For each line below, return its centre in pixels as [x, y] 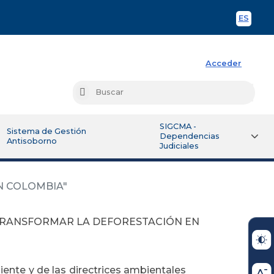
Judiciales [179, 146]
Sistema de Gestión [47, 131]
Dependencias [189, 136]
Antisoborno [32, 141]
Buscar [99, 93]
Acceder [224, 63]
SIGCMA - [178, 126]
